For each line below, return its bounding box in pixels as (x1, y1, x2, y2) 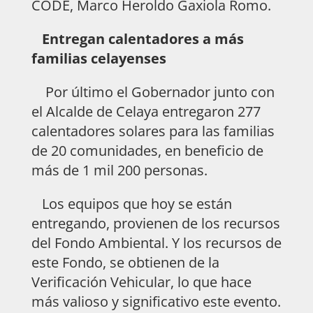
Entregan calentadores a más (38, 29, 244, 48)
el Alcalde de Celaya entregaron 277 (31, 101, 261, 121)
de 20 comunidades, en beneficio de (31, 140, 263, 160)
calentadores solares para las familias (31, 121, 275, 140)
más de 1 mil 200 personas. (31, 160, 208, 180)
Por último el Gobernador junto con (31, 82, 275, 101)
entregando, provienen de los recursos (31, 213, 280, 233)
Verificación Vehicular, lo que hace (31, 272, 252, 291)
